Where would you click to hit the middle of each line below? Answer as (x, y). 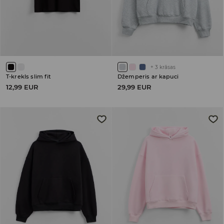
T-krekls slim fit (29, 77)
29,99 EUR (134, 87)
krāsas (167, 67)
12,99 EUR (22, 87)
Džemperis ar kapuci (148, 77)
